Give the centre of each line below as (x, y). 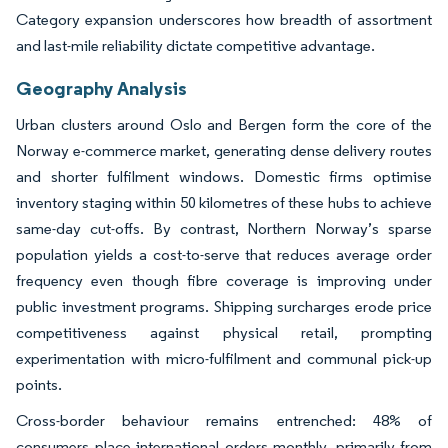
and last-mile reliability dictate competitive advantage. (195, 45)
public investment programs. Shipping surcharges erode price (224, 306)
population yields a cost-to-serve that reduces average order (224, 254)
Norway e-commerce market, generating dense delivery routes (224, 150)
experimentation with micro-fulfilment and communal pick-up (224, 358)
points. (39, 384)
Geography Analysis (101, 87)
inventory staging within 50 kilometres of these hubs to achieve (224, 202)
